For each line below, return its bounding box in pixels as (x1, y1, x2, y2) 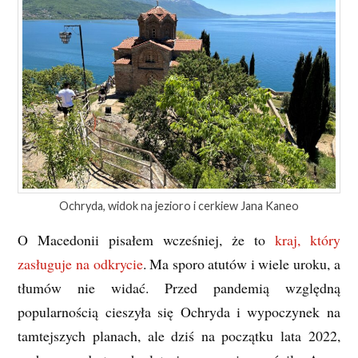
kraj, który (274, 229, 340, 249)
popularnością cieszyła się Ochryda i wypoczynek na (18, 301, 340, 321)
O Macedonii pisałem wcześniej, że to (18, 229, 275, 249)
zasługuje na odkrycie (18, 253, 143, 273)
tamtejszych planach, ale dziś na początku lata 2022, (18, 325, 340, 345)
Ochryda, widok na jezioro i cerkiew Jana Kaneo (59, 198, 299, 213)
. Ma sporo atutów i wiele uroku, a (142, 253, 340, 273)
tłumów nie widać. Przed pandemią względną (18, 277, 340, 297)
